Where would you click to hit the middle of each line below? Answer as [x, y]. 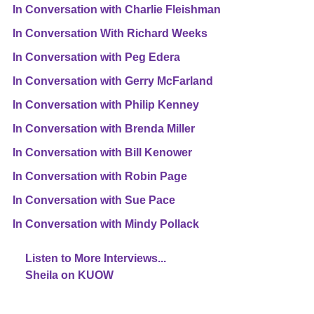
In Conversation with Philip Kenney [106, 104]
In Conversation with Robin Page [100, 176]
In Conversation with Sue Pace [94, 200]
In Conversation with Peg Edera [96, 57]
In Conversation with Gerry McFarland [113, 81]
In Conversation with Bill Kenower [102, 152]
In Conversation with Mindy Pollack [106, 224]
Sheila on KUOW [69, 275]
